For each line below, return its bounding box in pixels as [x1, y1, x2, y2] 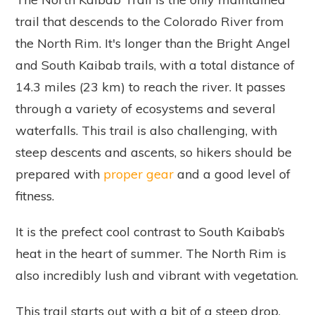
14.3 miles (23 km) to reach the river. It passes [15, 79, 285, 96]
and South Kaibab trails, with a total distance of [15, 57, 295, 74]
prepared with [15, 166, 103, 183]
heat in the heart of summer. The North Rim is [15, 245, 286, 262]
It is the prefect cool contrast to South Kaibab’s [15, 224, 285, 240]
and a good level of [177, 166, 290, 183]
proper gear [103, 166, 177, 183]
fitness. [15, 188, 54, 205]
